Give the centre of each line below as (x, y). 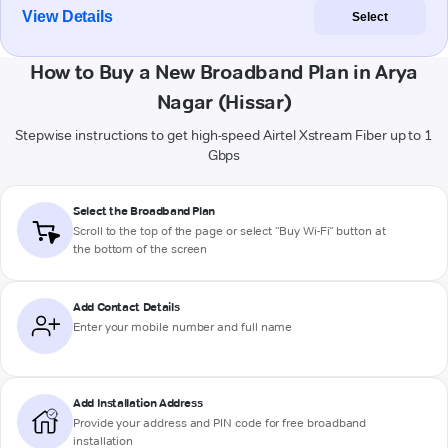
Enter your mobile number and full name (183, 327)
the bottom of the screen (140, 249)
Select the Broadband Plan (144, 211)
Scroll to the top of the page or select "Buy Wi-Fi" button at (229, 231)
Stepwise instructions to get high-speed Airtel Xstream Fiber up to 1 (224, 135)
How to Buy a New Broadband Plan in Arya (224, 72)
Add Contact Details (126, 307)
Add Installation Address (138, 403)
